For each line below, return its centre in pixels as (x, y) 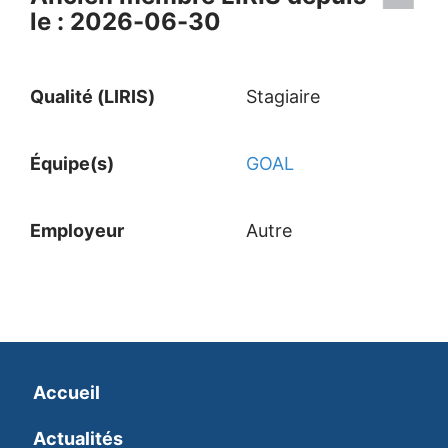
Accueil (66, 392)
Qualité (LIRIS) (92, 96)
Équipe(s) (74, 163)
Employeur (79, 230)
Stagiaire (283, 96)
